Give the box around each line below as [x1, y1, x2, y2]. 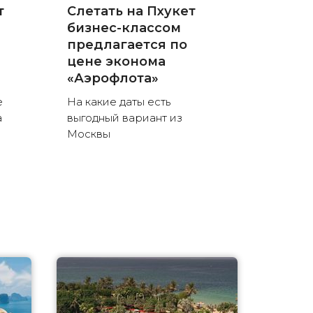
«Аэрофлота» [66, 71, 159, 87]
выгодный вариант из [66, 111, 182, 125]
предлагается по [66, 37, 187, 53]
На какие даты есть [66, 95, 170, 109]
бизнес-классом [66, 20, 181, 36]
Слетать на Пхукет [66, 3, 196, 20]
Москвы [66, 127, 110, 141]
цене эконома [66, 54, 166, 70]
